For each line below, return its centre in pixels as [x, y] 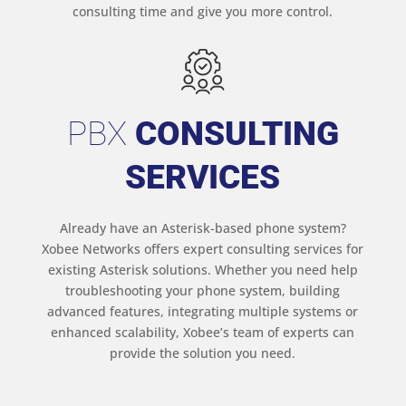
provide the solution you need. [203, 353]
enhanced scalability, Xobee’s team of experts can [203, 333]
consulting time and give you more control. [203, 12]
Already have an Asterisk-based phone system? [203, 228]
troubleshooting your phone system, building [203, 291]
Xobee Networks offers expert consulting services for [203, 249]
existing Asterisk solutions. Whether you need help [203, 270]
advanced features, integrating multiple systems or [203, 312]
